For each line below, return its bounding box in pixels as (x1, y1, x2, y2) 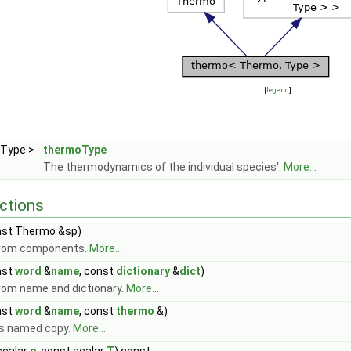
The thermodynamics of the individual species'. (43, 161, 284, 173)
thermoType (43, 143, 107, 156)
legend (266, 85, 289, 94)
